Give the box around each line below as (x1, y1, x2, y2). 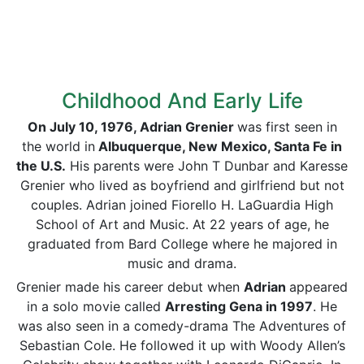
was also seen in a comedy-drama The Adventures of (18, 318, 346, 334)
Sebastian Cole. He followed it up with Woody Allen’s (19, 337, 345, 353)
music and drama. (128, 255, 236, 271)
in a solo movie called (27, 298, 165, 314)
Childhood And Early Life (61, 88, 303, 113)
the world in (22, 138, 95, 154)
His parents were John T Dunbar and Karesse (66, 158, 348, 174)
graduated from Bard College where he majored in (27, 236, 337, 252)
